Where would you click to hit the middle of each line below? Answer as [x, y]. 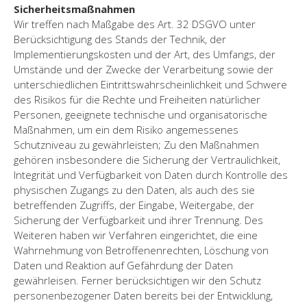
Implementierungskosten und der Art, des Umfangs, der [145, 54]
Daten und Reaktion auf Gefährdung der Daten [123, 265]
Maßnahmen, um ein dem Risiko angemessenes [126, 129]
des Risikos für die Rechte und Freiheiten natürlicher [137, 99]
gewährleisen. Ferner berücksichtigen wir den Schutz [137, 280]
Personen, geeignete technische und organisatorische [140, 114]
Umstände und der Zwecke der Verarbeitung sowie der [144, 69]
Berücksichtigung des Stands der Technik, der [120, 39]
